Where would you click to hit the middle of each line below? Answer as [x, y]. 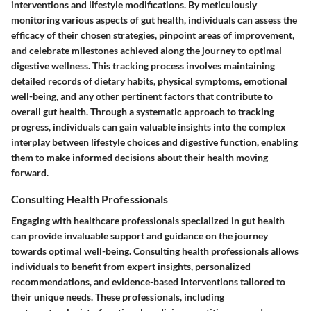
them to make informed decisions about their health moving [140, 157]
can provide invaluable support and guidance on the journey [140, 236]
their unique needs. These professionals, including [118, 297]
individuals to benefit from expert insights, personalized [131, 267]
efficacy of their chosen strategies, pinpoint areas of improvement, [153, 35]
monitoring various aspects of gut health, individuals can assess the [154, 19]
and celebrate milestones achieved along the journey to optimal [146, 50]
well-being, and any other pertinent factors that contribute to [142, 96]
